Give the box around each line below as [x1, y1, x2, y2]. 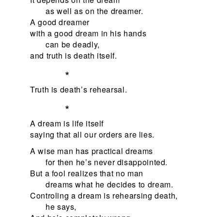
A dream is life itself [30, 117, 104, 129]
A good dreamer [30, 16, 90, 28]
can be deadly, [46, 38, 100, 50]
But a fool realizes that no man [30, 167, 143, 179]
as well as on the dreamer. [46, 5, 143, 16]
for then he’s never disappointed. [46, 156, 168, 168]
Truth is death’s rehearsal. [30, 83, 127, 95]
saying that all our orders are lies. [30, 128, 155, 140]
